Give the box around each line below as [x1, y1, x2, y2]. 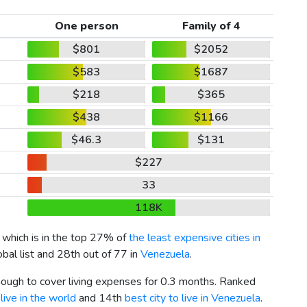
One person [54, 19, 119, 34]
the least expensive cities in [129, 230, 260, 246]
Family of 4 [182, 19, 241, 34]
